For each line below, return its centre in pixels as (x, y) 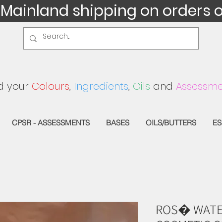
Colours (51, 86)
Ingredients (101, 86)
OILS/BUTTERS (171, 122)
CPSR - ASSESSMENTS (51, 122)
